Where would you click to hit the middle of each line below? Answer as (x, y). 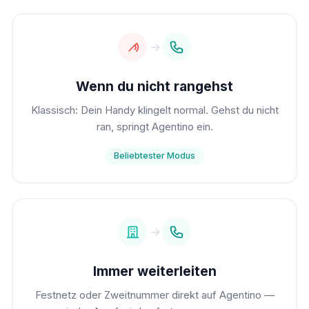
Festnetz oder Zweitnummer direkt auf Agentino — (154, 296)
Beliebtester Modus (154, 156)
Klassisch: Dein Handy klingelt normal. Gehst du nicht (154, 111)
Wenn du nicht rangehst (154, 86)
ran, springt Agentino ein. (154, 127)
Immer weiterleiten (154, 271)
